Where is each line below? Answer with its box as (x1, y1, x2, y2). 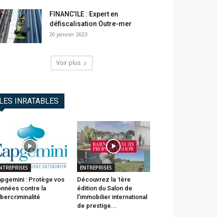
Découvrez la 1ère (77, 175, 131, 183)
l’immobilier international (77, 193, 147, 201)
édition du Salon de (77, 184, 132, 192)
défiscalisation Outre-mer (49, 20, 132, 28)
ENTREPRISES (79, 164, 112, 171)
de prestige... (77, 201, 117, 209)
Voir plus (56, 59, 80, 67)
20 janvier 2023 (49, 31, 88, 38)
